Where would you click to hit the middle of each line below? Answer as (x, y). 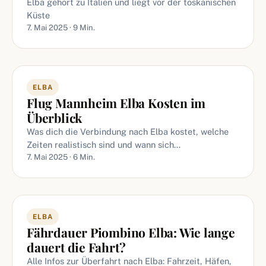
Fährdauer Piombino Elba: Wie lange (131, 232)
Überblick (55, 118)
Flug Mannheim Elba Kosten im (116, 103)
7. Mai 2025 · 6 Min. (61, 157)
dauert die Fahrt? (76, 247)
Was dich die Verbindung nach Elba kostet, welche (128, 132)
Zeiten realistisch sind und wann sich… (104, 145)
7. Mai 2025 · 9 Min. (61, 28)
